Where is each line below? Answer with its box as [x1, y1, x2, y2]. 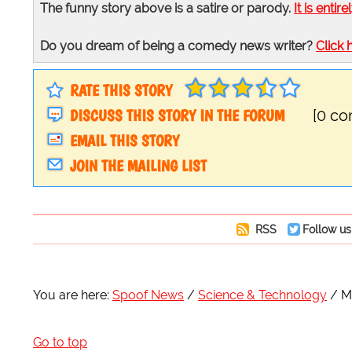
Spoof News [112, 288, 184, 303]
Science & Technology [198, 288, 327, 303]
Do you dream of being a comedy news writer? [40, 38, 316, 54]
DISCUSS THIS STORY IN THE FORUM [70, 106, 284, 126]
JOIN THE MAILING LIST [70, 156, 207, 176]
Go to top [33, 335, 87, 350]
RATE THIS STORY [70, 81, 172, 101]
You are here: [33, 288, 109, 303]
